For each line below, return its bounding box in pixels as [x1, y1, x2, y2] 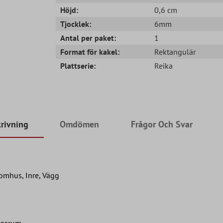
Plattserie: [60, 60, 96, 71]
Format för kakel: [60, 46, 120, 57]
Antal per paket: [60, 32, 116, 43]
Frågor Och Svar [131, 118, 193, 130]
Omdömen [60, 118, 100, 130]
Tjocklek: [60, 18, 92, 29]
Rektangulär [154, 46, 196, 57]
